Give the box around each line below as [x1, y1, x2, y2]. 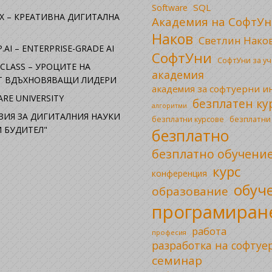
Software [151, 1, 188, 13]
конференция [151, 167, 207, 179]
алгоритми [151, 101, 187, 110]
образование [151, 183, 228, 199]
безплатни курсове [151, 114, 224, 124]
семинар [151, 252, 202, 268]
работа [191, 223, 226, 238]
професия [151, 227, 186, 237]
